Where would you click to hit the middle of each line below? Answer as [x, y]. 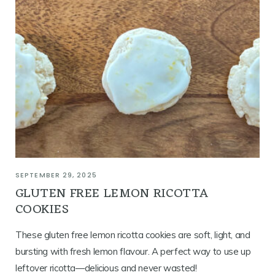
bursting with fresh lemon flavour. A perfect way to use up [133, 251]
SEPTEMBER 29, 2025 [56, 175]
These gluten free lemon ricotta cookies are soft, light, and [133, 234]
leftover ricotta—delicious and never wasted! [106, 268]
